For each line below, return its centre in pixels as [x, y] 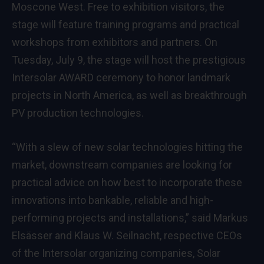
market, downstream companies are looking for [122, 164]
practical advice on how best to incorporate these [127, 182]
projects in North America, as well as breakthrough [129, 95]
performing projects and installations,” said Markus [130, 217]
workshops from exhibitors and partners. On [115, 42]
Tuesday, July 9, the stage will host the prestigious [129, 60]
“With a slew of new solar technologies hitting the [127, 147]
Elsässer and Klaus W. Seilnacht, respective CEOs [127, 235]
